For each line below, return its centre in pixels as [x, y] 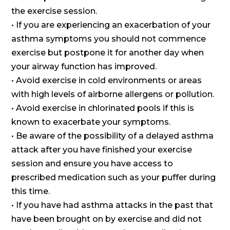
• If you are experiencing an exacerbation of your [111, 25]
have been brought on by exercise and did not [107, 219]
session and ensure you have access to [92, 163]
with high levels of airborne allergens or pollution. [113, 94]
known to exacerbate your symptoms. [91, 122]
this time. [31, 191]
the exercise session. [54, 11]
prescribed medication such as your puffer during [114, 177]
